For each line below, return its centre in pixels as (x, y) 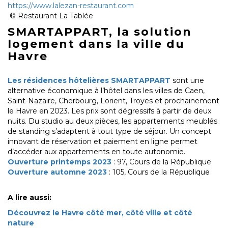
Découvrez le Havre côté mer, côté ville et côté (100, 213)
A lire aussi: (30, 198)
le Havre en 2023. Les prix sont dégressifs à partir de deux (109, 111)
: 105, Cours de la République (158, 172)
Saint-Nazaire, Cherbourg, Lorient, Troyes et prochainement (113, 101)
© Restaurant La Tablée (50, 16)
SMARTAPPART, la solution (100, 32)
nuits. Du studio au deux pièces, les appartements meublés (112, 121)
